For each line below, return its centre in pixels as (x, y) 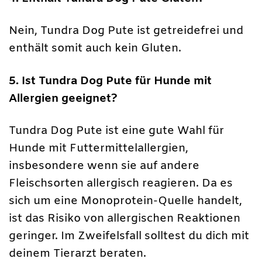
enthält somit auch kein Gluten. (95, 49)
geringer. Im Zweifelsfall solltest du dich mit (129, 236)
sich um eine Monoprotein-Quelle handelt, (125, 201)
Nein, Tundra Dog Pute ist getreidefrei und (126, 31)
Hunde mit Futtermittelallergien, (99, 148)
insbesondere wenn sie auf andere (104, 166)
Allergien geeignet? (63, 99)
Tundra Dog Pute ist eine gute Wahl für (116, 131)
